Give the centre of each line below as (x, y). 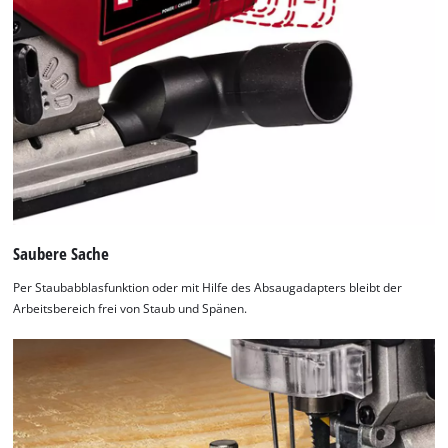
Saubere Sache (61, 254)
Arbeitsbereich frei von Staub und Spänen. (130, 308)
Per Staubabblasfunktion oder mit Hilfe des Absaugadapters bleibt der (208, 287)
